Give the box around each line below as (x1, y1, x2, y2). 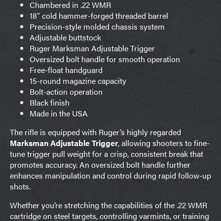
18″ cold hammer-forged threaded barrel (30, 9, 168, 21)
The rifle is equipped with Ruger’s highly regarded (10, 126, 181, 138)
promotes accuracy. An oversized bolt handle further (10, 158, 190, 170)
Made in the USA (30, 107, 88, 119)
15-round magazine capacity (30, 74, 126, 86)
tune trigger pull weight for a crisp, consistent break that (10, 147, 203, 159)
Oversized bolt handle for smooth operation (30, 53, 180, 65)
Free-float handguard (30, 64, 103, 75)
